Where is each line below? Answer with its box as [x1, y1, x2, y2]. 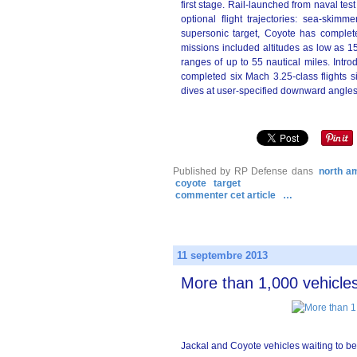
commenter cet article [175, 190, 278, 201]
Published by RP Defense [173, 166, 288, 177]
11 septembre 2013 [177, 249, 268, 261]
